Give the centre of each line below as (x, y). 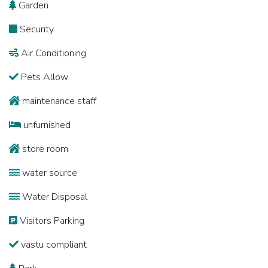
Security (36, 29)
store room (44, 149)
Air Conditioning (52, 53)
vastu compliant (53, 245)
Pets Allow (43, 77)
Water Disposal (54, 197)
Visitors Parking (51, 221)
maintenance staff (58, 101)
